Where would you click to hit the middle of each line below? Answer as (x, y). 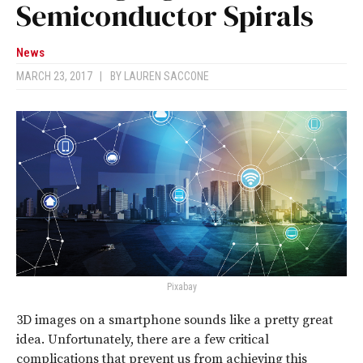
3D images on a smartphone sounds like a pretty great (175, 320)
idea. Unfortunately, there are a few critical (143, 340)
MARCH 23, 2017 (58, 77)
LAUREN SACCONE (167, 77)
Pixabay (181, 287)
